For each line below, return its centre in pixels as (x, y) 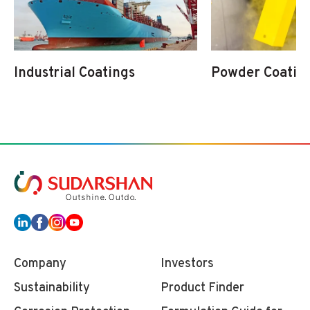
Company (40, 264)
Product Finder (203, 288)
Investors (188, 264)
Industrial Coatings (74, 73)
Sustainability (52, 288)
